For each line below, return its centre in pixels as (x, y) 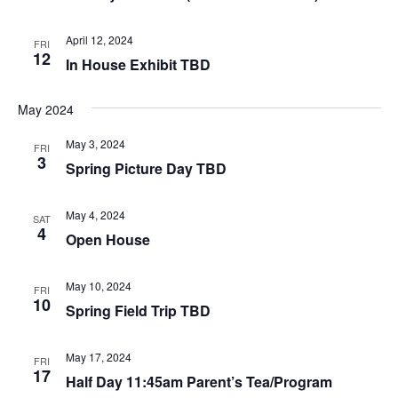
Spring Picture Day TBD (146, 168)
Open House (107, 239)
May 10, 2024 (98, 285)
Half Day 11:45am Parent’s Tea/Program (199, 381)
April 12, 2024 (99, 39)
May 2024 (45, 109)
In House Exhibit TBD (138, 64)
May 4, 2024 (95, 214)
